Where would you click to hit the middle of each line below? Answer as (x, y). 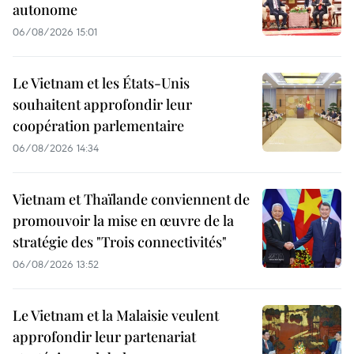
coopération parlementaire (98, 126)
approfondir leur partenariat (104, 337)
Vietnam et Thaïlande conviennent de (131, 200)
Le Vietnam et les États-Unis (101, 83)
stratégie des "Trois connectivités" (120, 242)
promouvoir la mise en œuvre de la (123, 221)
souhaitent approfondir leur (102, 105)
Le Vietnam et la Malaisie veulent (116, 316)
